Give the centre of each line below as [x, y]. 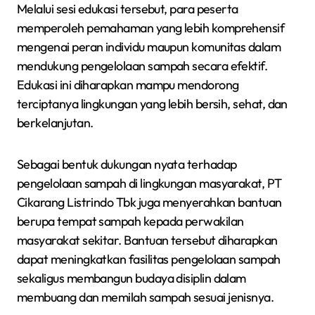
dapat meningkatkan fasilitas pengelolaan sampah [149, 259]
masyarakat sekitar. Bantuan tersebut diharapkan [147, 240]
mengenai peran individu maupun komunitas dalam [149, 46]
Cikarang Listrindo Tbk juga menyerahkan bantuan [149, 202]
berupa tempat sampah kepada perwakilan [130, 221]
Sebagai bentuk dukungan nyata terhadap [127, 164]
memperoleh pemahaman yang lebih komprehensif [151, 27]
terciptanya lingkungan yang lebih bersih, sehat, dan [152, 103]
